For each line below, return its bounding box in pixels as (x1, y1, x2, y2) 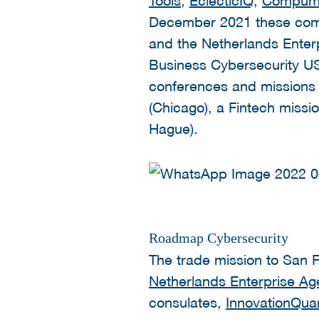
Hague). (149, 119, 198, 137)
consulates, (149, 293, 226, 310)
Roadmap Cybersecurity (149, 229, 288, 246)
